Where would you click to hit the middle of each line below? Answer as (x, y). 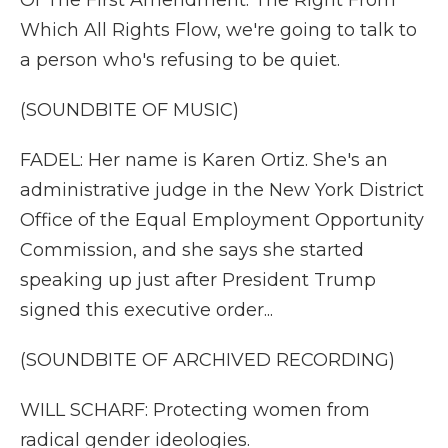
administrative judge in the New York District (222, 190)
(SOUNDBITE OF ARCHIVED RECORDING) (207, 360)
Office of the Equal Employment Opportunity (222, 220)
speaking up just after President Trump (198, 280)
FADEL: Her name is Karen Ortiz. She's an (204, 160)
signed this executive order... (146, 310)
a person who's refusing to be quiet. (180, 60)
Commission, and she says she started (192, 250)
